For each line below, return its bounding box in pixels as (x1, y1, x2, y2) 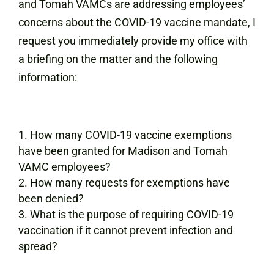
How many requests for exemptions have (30, 176, 230, 189)
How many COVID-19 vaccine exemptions (30, 128, 232, 141)
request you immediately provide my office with (18, 34, 248, 47)
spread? (18, 240, 57, 253)
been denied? (18, 192, 84, 205)
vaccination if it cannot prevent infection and (18, 224, 232, 237)
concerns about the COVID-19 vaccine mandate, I (18, 16, 256, 29)
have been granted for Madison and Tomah (18, 144, 228, 157)
